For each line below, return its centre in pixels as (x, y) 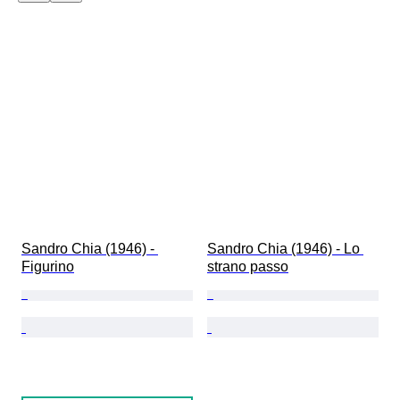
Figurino (48, 266)
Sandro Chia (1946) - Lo (285, 248)
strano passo (248, 266)
